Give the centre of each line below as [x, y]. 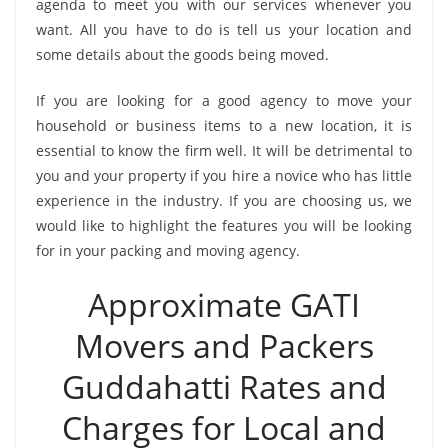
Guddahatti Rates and [224, 387]
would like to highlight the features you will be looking [224, 226]
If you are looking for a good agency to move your [224, 101]
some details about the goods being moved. [182, 55]
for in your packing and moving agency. [168, 251]
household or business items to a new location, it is [224, 126]
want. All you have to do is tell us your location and [224, 30]
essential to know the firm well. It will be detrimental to [224, 151]
